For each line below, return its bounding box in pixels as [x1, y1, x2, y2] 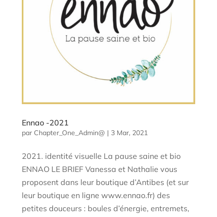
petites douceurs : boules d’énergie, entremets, [21, 203, 189, 213]
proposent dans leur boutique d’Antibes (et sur [21, 177, 189, 187]
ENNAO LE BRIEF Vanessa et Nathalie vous [21, 164, 177, 174]
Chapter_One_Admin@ [33, 128, 105, 137]
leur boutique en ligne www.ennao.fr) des [21, 190, 170, 200]
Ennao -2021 [21, 117, 69, 127]
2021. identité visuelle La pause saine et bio [21, 151, 181, 161]
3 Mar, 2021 [110, 128, 148, 137]
